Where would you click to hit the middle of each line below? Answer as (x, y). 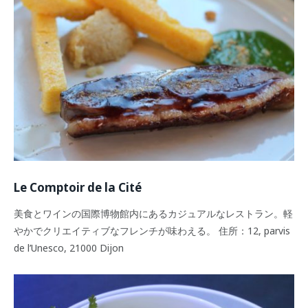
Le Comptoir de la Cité (78, 187)
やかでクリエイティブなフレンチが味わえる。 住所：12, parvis (152, 230)
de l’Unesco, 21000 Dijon (69, 247)
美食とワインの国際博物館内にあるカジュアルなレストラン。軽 (153, 213)
